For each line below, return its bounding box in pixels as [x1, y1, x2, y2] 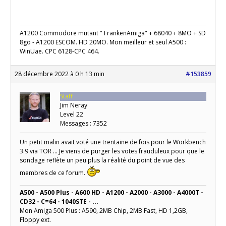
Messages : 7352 [60, 119, 107, 128]
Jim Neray [60, 101, 87, 110]
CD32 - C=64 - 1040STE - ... [20, 197, 98, 206]
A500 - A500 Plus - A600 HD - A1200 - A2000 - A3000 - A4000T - [20, 188, 203, 197]
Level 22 [60, 110, 83, 119]
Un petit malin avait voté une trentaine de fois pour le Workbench [20, 138, 206, 147]
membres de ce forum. [20, 168, 87, 178]
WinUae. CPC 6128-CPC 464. [20, 47, 99, 56]
